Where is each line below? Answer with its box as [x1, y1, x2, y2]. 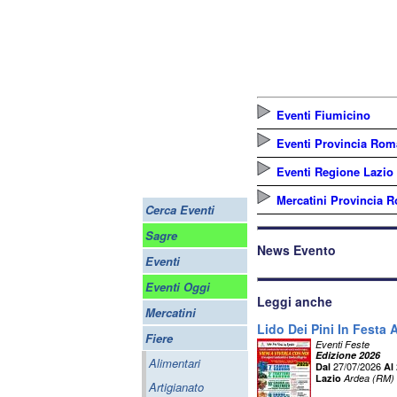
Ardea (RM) [344, 371, 394, 385]
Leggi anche [257, 292, 332, 310]
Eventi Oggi [145, 278, 210, 295]
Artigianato [149, 378, 204, 395]
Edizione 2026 [315, 348, 380, 362]
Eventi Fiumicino [276, 106, 370, 123]
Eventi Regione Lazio [276, 163, 393, 180]
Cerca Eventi [145, 201, 214, 218]
